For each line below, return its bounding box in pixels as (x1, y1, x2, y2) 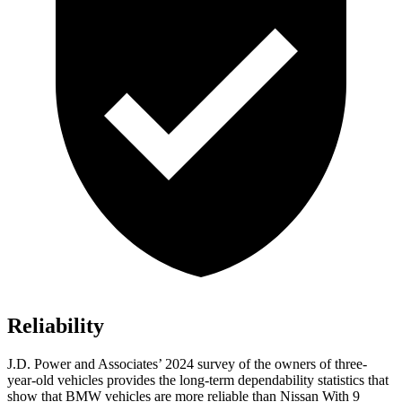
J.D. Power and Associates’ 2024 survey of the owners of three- (7, 356, 367, 372)
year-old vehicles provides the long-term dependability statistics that (7, 372, 389, 389)
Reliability (7, 314, 104, 338)
